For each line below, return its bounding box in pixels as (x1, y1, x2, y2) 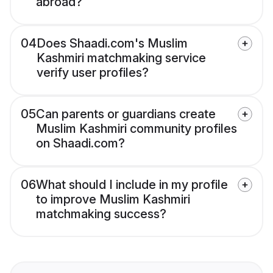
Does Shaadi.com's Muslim (37, 36, 188, 51)
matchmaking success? (36, 207, 166, 222)
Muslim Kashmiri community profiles (36, 121, 237, 136)
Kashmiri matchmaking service (37, 51, 206, 66)
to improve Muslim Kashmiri (36, 192, 190, 207)
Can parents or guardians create (36, 107, 216, 122)
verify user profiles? (37, 65, 149, 80)
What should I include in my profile (36, 177, 228, 193)
